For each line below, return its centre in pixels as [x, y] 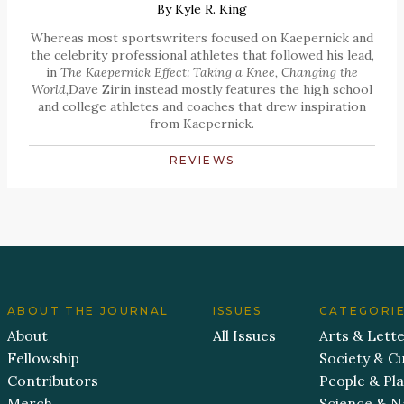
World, [50, 90]
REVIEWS [202, 161]
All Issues [244, 336]
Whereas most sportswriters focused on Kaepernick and [202, 38]
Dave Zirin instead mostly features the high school [220, 90]
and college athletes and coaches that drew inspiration [202, 107]
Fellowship [43, 358]
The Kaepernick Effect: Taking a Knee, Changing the [209, 73]
